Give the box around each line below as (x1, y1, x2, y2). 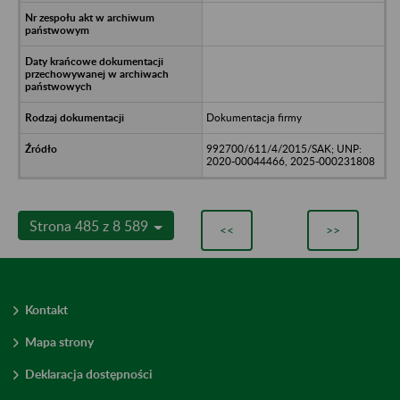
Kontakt (25, 301, 68, 317)
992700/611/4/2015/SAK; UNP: (205, 141, 362, 155)
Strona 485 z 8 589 (29, 216, 152, 234)
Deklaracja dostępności (25, 365, 153, 381)
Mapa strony (25, 333, 94, 349)
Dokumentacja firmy (205, 110, 302, 124)
